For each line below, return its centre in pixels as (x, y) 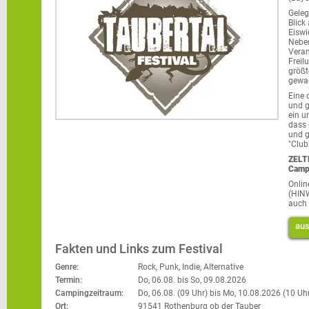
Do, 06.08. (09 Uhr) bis (179, 293)
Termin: (69, 280)
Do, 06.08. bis (163, 280)
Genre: (67, 267)
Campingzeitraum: (89, 293)
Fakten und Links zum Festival (139, 249)
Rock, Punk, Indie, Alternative (191, 267)
